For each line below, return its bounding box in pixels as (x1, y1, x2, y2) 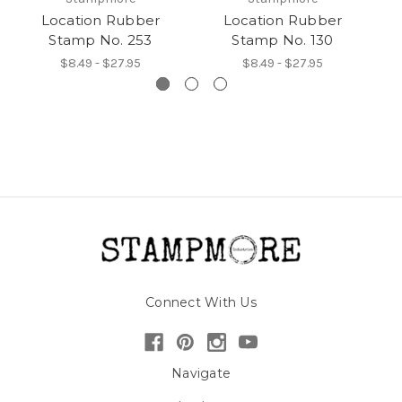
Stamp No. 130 (232, 31, 334, 48)
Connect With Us (145, 293, 257, 310)
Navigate (171, 364, 231, 381)
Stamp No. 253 (48, 31, 153, 48)
